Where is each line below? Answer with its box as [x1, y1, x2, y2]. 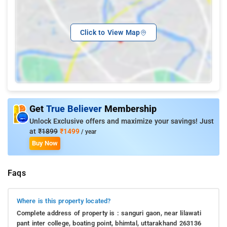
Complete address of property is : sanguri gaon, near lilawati [16, 209, 201, 217]
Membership [104, 103, 157, 114]
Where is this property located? [16, 197, 111, 205]
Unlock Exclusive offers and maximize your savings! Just [29, 117, 214, 126]
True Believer [46, 103, 104, 114]
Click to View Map [80, 28, 140, 37]
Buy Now [32, 139, 58, 147]
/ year [80, 128, 96, 135]
